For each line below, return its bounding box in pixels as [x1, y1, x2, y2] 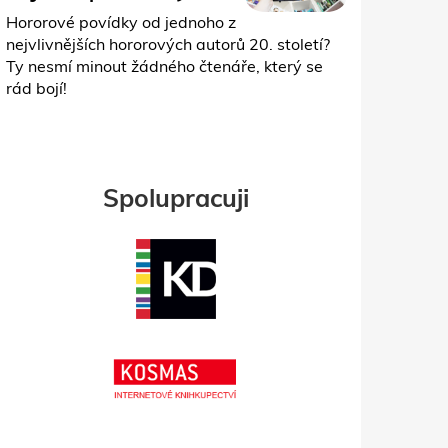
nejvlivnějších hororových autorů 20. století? [6, 34, 330, 55]
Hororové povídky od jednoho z [6, 12, 236, 33]
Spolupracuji [103, 182, 249, 214]
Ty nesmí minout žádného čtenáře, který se [6, 56, 323, 77]
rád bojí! [6, 78, 67, 99]
